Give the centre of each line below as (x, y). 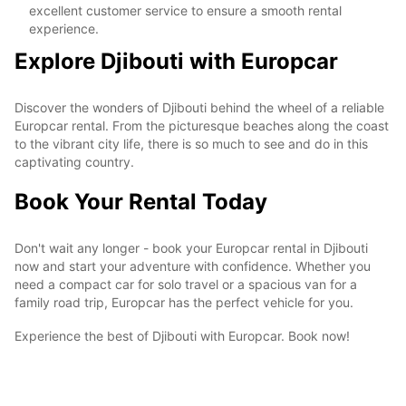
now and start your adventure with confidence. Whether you (193, 266)
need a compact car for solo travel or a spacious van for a (186, 284)
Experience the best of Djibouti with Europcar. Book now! (182, 335)
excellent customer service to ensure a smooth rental (185, 10)
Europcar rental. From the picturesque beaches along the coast (202, 125)
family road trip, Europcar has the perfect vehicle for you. (184, 302)
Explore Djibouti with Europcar (176, 61)
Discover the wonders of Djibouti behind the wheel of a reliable (199, 107)
